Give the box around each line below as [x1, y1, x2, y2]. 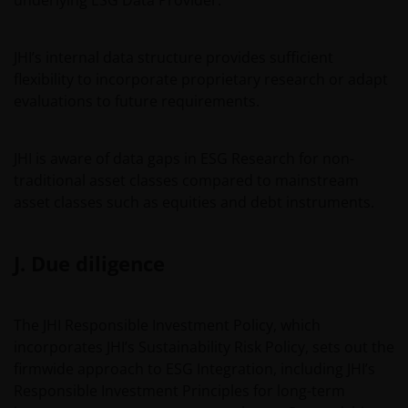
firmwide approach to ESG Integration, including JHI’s [14, 359, 375, 379]
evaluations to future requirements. [14, 91, 260, 111]
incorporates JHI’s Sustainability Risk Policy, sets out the [14, 337, 394, 357]
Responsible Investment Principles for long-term [14, 381, 345, 401]
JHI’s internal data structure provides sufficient [14, 47, 333, 67]
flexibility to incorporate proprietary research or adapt [14, 69, 388, 89]
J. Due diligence [14, 250, 165, 277]
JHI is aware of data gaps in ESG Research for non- [14, 148, 354, 168]
